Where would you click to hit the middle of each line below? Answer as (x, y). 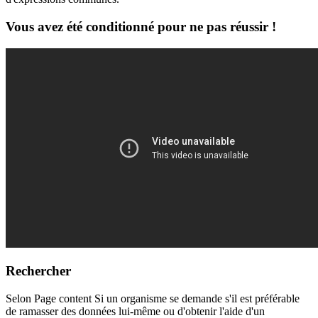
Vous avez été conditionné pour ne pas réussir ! (141, 26)
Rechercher (38, 271)
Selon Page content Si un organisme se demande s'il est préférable (153, 299)
